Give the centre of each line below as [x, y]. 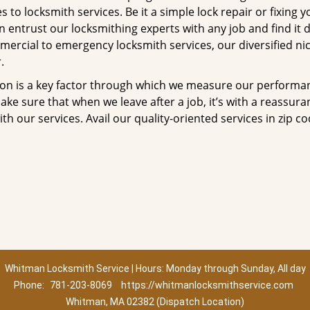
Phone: [30, 285]
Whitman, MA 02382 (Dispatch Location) [155, 302]
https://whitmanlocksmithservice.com [207, 285]
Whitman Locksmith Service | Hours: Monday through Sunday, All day [155, 268]
